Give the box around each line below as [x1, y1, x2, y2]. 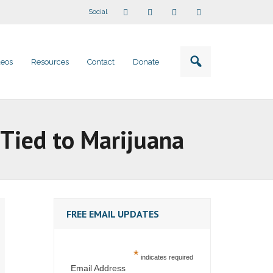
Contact [87, 57, 115, 66]
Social [88, 7, 107, 16]
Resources [31, 57, 69, 66]
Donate [133, 57, 159, 66]
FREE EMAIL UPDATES [66, 208, 160, 220]
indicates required [138, 253, 193, 261]
